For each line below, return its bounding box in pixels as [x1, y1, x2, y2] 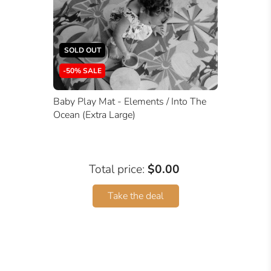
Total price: [89, 161, 148, 177]
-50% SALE [63, 65, 102, 76]
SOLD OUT [64, 45, 101, 55]
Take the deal [107, 189, 164, 203]
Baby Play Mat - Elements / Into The [53, 94, 206, 108]
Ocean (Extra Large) [53, 108, 135, 122]
